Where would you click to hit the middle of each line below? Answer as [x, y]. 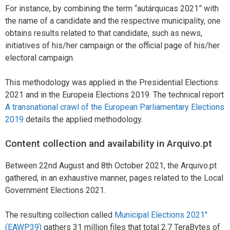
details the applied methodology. [83, 120]
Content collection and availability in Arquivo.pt [109, 144]
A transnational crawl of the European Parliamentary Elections [115, 107]
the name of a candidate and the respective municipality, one [113, 21]
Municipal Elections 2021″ [161, 215]
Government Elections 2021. [55, 190]
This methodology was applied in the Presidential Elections [112, 83]
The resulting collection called [60, 215]
